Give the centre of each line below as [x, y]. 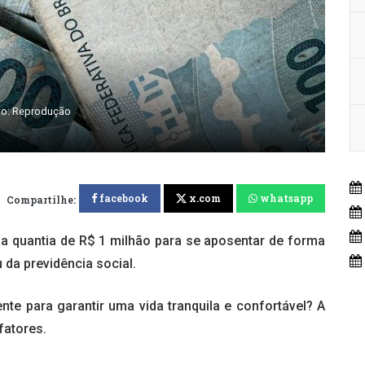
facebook [124, 198]
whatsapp [286, 198]
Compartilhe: [41, 200]
